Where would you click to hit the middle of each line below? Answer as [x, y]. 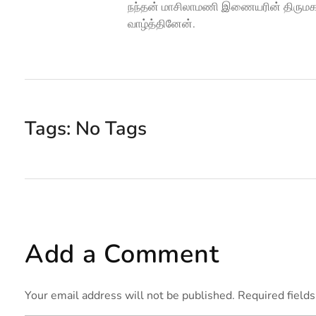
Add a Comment [122, 254]
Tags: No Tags [86, 128]
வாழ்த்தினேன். [161, 24]
